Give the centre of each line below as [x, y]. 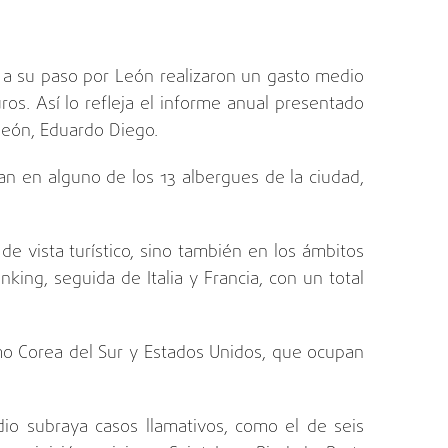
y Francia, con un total [274, 279]
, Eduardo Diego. [94, 131]
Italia [165, 279]
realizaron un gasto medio [259, 77]
